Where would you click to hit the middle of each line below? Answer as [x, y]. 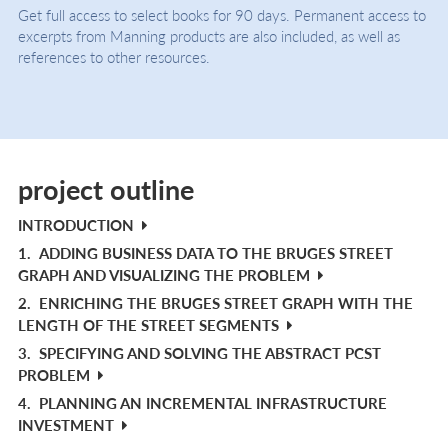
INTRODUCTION [76, 224]
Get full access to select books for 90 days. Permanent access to [222, 14]
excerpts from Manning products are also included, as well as [209, 35]
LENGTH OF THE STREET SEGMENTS [148, 324]
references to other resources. [114, 56]
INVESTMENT [66, 424]
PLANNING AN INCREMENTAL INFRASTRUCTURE [212, 402]
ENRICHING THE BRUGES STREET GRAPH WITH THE [225, 302]
